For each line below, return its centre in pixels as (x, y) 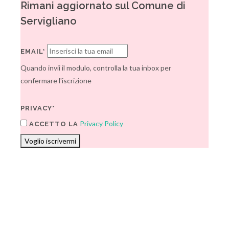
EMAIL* (33, 51)
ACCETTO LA (53, 124)
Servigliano (49, 21)
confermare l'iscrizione (56, 81)
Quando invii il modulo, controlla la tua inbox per (96, 68)
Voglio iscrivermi (50, 141)
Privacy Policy (101, 123)
